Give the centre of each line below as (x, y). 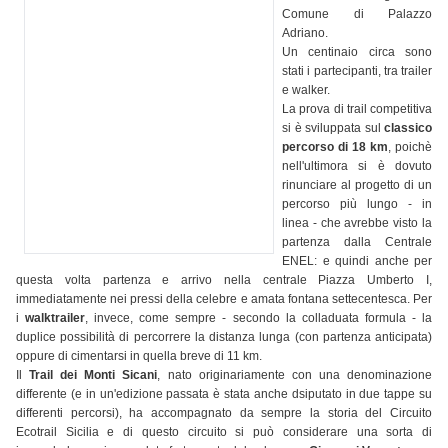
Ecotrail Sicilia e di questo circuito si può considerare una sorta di (224, 432)
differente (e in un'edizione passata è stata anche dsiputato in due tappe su (224, 394)
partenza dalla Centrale (357, 242)
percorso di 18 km (335, 147)
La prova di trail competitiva (357, 109)
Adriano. (305, 33)
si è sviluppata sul (333, 128)
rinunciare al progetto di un (357, 185)
